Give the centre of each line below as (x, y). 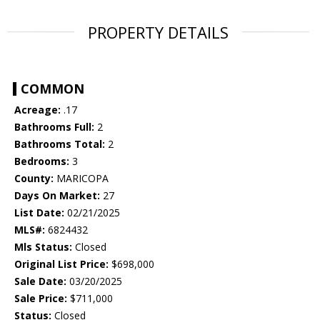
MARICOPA (81, 179)
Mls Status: (43, 247)
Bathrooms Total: (60, 144)
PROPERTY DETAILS (158, 32)
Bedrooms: (42, 161)
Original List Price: (61, 264)
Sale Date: (40, 281)
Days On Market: (57, 196)
